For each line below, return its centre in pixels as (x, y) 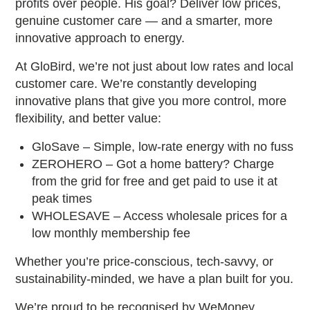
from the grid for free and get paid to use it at (155, 182)
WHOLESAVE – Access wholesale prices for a (160, 216)
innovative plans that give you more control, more (151, 101)
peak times (62, 199)
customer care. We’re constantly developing (136, 84)
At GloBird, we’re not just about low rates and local (155, 67)
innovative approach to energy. (100, 38)
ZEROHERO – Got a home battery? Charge (153, 164)
